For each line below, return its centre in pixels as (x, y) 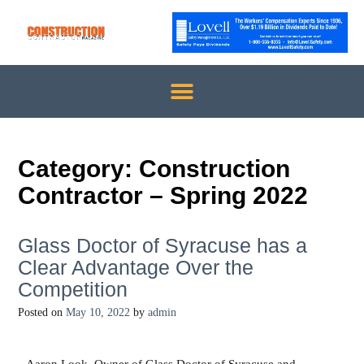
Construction (214, 169)
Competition (73, 289)
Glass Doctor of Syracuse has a (162, 245)
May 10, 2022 (98, 312)
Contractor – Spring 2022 (163, 195)
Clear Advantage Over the (136, 267)
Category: (78, 169)
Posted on (42, 312)
